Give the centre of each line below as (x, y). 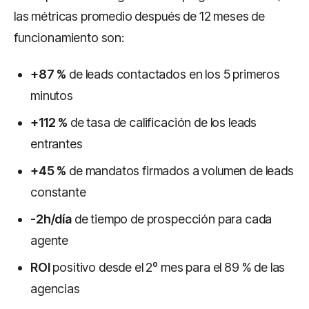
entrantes (57, 144)
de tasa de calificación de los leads (162, 122)
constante (58, 192)
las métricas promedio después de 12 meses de (139, 16)
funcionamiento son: (69, 38)
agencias (55, 289)
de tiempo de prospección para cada (172, 219)
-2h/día (51, 219)
